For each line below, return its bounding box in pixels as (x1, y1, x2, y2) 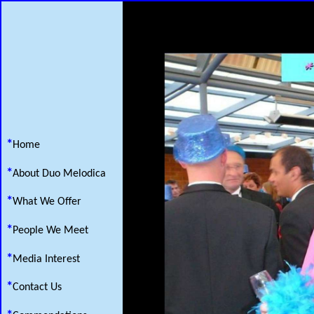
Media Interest (13, 253, 81, 265)
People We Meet (13, 225, 89, 237)
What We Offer (13, 196, 82, 208)
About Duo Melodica (13, 168, 107, 179)
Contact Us (13, 282, 62, 294)
